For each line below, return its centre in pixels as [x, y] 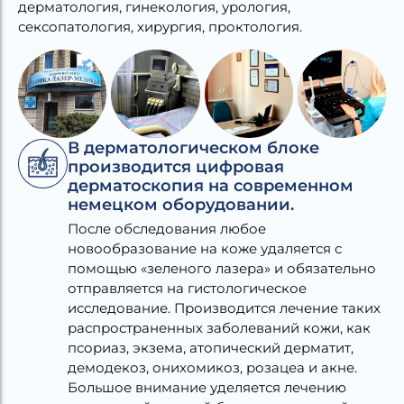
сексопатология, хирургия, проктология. [160, 27]
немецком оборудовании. [181, 204]
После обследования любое [167, 228]
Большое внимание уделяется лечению [207, 387]
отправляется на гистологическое [187, 288]
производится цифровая [176, 166]
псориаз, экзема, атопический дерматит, [211, 347]
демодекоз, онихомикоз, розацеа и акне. [212, 367]
